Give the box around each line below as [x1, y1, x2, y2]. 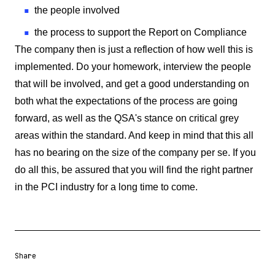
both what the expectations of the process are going [15, 96, 238, 106]
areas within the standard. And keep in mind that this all [15, 130, 254, 141]
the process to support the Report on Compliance [34, 27, 247, 37]
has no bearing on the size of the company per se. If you [15, 147, 256, 158]
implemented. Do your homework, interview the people [15, 61, 251, 72]
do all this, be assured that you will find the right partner [15, 165, 253, 175]
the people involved [34, 5, 120, 15]
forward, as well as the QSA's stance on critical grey [15, 113, 239, 123]
